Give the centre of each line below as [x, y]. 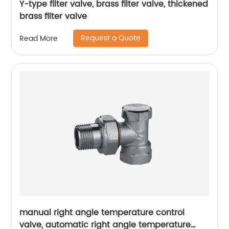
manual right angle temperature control [102, 213]
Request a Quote [111, 38]
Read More [39, 38]
